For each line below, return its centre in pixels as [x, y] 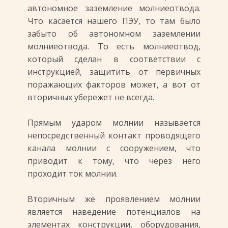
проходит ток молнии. [73, 174]
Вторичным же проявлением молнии [114, 199]
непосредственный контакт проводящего [114, 135]
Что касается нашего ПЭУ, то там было [114, 21]
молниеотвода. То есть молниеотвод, [114, 46]
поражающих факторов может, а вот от [114, 84]
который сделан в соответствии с [114, 59]
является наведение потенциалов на [114, 212]
